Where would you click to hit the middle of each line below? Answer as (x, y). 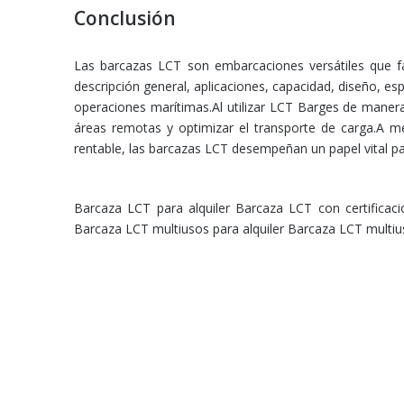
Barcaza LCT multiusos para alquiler (179, 229)
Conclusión (125, 18)
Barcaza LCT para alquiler (152, 208)
